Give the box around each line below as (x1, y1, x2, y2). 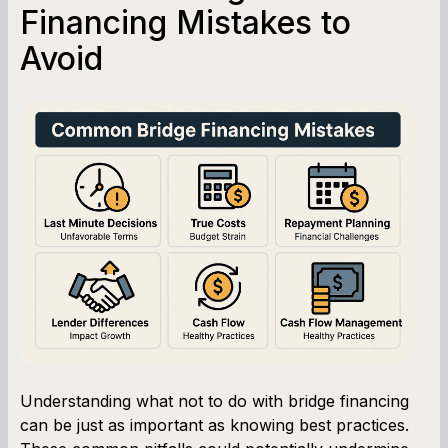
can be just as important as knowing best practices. (20, 414, 409, 435)
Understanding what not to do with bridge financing (20, 390, 409, 411)
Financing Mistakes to (20, 2, 351, 42)
